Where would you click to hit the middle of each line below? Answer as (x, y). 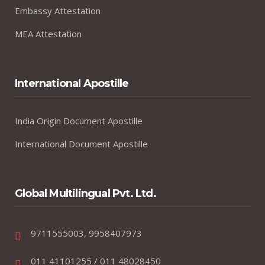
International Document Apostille (81, 143)
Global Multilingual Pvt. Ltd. (85, 193)
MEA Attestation (48, 33)
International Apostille (72, 83)
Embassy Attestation (58, 10)
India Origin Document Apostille (79, 120)
